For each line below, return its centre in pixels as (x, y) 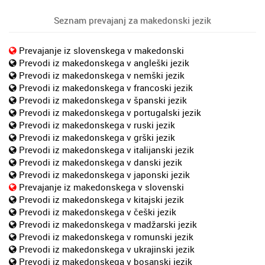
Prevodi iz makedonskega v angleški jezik (104, 62)
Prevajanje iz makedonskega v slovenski (101, 187)
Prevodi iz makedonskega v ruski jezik (97, 125)
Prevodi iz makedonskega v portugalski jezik (110, 112)
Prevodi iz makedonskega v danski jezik (101, 162)
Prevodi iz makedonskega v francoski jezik (106, 87)
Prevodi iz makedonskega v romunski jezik (106, 236)
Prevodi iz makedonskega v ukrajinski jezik (107, 249)
